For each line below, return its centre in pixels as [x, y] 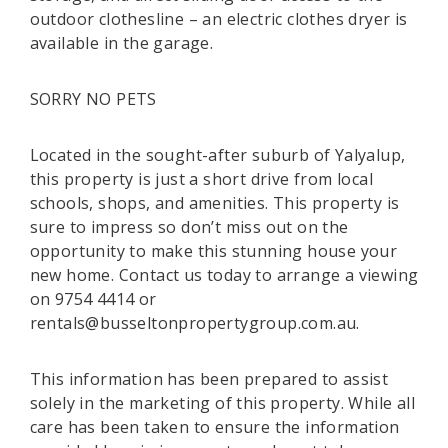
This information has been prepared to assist [209, 379]
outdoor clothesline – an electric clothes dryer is [218, 19]
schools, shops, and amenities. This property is [214, 203]
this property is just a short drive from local [201, 179]
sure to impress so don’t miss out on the [189, 227]
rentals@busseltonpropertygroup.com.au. [194, 323]
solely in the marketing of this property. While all [222, 403]
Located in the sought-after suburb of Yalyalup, [217, 155]
